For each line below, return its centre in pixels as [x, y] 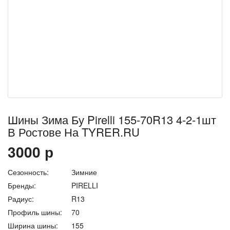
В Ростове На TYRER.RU [74, 132]
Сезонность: [28, 172]
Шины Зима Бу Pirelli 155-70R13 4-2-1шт [112, 119]
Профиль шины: [35, 212]
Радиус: [21, 199]
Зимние [83, 172]
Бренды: [22, 185]
